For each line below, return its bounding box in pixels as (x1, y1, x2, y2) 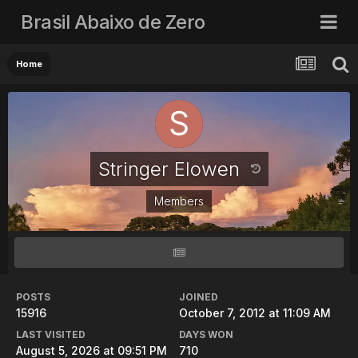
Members (154, 194, 204, 208)
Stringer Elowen (97, 157, 245, 181)
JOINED (179, 291, 218, 303)
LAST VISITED (16, 328, 86, 340)
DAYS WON (179, 328, 233, 340)
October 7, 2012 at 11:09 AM (179, 306, 331, 320)
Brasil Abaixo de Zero (21, 10, 205, 34)
